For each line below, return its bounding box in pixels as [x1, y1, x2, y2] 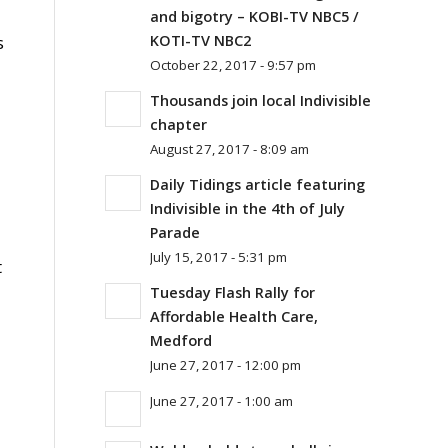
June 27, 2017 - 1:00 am [150, 392, 294, 410]
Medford [150, 331, 213, 350]
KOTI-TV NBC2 [150, 31, 252, 50]
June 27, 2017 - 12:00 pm [150, 356, 302, 374]
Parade [150, 223, 201, 242]
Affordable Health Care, [150, 307, 319, 326]
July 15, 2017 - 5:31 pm [150, 248, 288, 266]
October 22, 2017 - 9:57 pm [150, 56, 317, 74]
